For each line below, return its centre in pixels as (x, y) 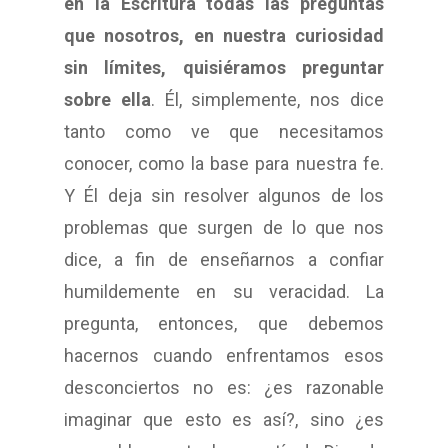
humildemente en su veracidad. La (224, 292)
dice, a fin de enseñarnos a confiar (224, 260)
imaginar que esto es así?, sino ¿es (224, 420)
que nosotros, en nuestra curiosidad (224, 36)
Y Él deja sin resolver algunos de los (224, 196)
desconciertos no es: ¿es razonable (224, 388)
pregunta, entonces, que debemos (224, 324)
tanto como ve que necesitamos (224, 132)
